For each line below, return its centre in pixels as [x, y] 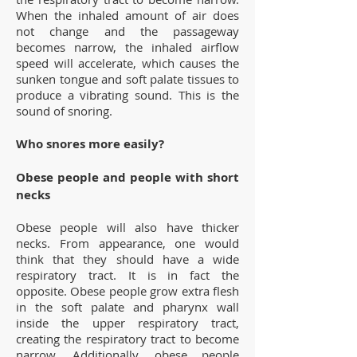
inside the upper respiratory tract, [127, 322]
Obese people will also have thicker [127, 227]
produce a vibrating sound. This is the [127, 94]
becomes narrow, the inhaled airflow [127, 47]
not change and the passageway [127, 31]
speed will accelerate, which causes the [127, 63]
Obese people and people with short [127, 177]
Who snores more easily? [90, 143]
